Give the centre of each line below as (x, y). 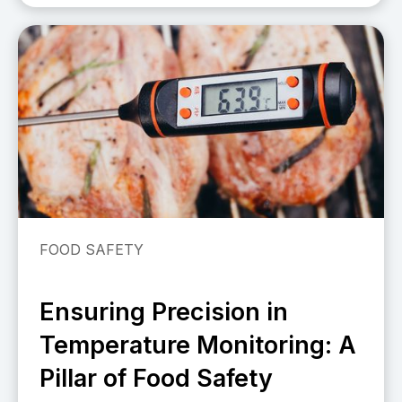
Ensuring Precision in (164, 311)
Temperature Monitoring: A (198, 345)
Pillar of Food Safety (156, 378)
